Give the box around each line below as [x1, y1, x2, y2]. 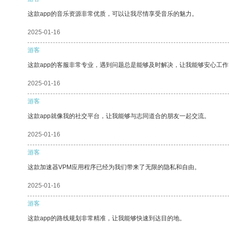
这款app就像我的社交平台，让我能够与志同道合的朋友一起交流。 [28, 112, 210, 120]
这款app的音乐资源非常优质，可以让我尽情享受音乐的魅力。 [28, 10, 198, 17]
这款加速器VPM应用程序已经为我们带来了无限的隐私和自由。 [28, 163, 200, 171]
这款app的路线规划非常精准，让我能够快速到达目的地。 [28, 214, 186, 222]
